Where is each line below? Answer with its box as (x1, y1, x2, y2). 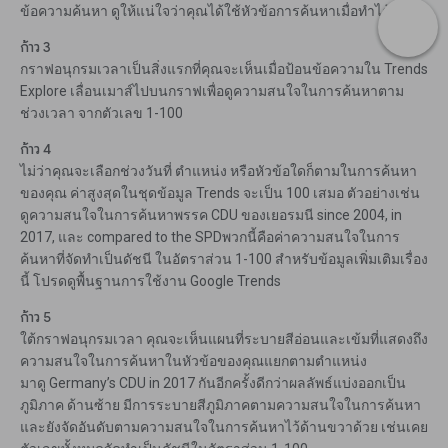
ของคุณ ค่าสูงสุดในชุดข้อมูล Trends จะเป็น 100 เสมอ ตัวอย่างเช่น (20, 185, 420, 202)
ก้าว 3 (20, 38, 51, 57)
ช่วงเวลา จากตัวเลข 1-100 (20, 105, 183, 122)
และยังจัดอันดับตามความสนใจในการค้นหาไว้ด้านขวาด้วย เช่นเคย (20, 419, 428, 436)
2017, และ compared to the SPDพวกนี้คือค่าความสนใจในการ (20, 229, 400, 246)
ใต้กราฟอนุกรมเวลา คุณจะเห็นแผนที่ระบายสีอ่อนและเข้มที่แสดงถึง (20, 331, 428, 348)
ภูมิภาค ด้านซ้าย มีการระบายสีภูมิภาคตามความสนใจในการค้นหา (20, 397, 421, 414)
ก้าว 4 (20, 140, 51, 159)
